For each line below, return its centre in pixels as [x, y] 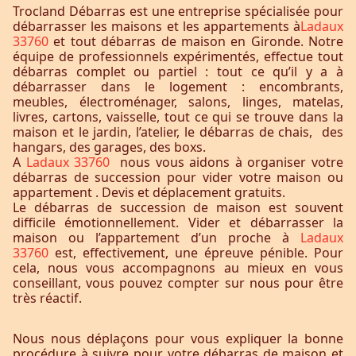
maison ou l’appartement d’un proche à [157, 238]
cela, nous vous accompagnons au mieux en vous [178, 268]
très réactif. [47, 298]
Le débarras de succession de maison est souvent [178, 207]
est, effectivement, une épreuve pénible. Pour [199, 253]
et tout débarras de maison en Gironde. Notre [198, 41]
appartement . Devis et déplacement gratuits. [149, 192]
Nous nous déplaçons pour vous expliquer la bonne [178, 339]
